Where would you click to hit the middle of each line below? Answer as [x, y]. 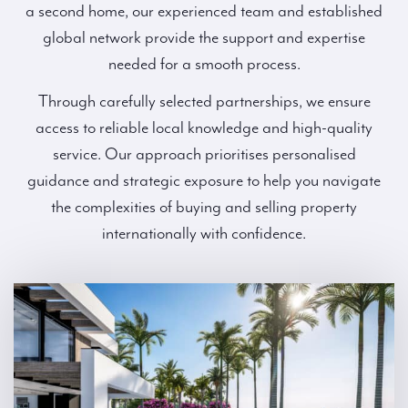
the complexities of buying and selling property [204, 207]
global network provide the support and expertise [204, 38]
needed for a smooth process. [204, 64]
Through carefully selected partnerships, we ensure [204, 102]
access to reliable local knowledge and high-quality [204, 128]
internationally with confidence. [204, 234]
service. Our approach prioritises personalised [204, 154]
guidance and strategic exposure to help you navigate [204, 181]
